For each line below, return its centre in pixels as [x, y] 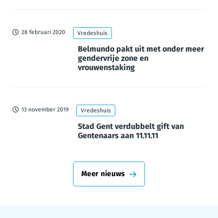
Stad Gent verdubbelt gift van [131, 126]
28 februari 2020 [43, 32]
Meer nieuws [103, 174]
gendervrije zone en [113, 58]
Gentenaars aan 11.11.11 [118, 136]
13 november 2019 [45, 109]
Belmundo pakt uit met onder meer [141, 49]
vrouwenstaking [106, 67]
